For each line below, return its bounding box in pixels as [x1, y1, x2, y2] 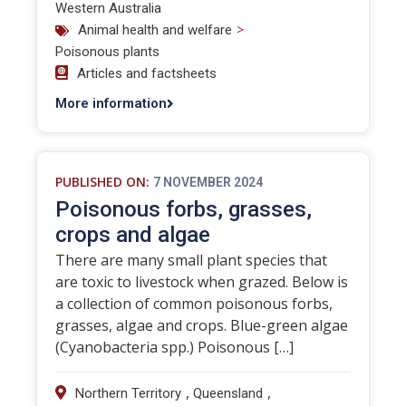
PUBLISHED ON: [55, 173, 150, 190]
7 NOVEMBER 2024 [153, 175, 263, 189]
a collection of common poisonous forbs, [55, 294, 333, 314]
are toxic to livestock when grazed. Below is [55, 272, 348, 292]
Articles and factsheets [77, 65, 217, 82]
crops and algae [55, 222, 210, 247]
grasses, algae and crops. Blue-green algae [55, 315, 348, 335]
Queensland [193, 385, 263, 401]
